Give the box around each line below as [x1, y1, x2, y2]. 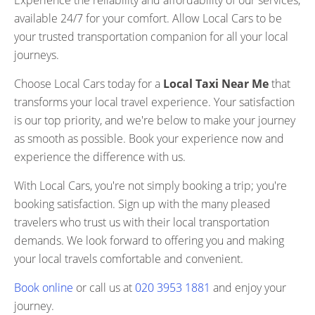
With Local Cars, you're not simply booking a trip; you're [14, 178, 287, 194]
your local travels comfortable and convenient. [14, 251, 243, 267]
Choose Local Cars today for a [14, 76, 163, 92]
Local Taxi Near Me [163, 76, 271, 92]
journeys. [14, 47, 59, 63]
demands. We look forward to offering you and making [14, 233, 284, 249]
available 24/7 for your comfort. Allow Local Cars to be [14, 11, 282, 27]
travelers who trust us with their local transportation [14, 214, 269, 231]
